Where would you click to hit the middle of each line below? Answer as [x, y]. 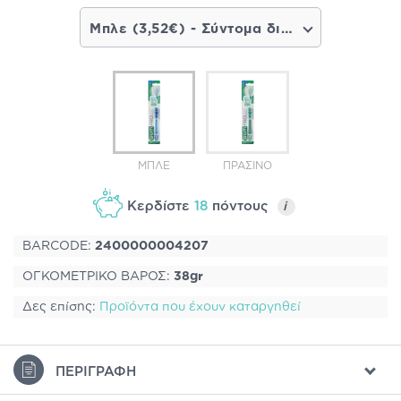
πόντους [242, 206]
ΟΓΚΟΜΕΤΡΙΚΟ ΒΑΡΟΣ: [98, 276]
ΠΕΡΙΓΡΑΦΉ [96, 371]
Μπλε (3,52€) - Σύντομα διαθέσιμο [286, 29]
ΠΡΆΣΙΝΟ [247, 165]
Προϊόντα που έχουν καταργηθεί [200, 307]
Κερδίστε [160, 206]
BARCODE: [59, 246]
